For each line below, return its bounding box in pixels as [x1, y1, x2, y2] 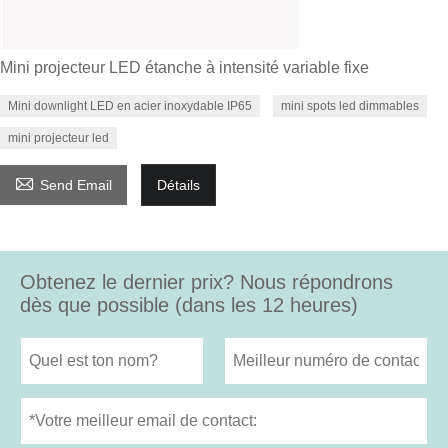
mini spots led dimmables [281, 98, 419, 113]
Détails [157, 176, 200, 193]
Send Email [40, 176, 112, 193]
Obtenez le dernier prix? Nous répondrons [20, 270, 393, 293]
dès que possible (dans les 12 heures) [20, 293, 358, 316]
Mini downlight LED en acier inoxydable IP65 [8, 98, 252, 113]
